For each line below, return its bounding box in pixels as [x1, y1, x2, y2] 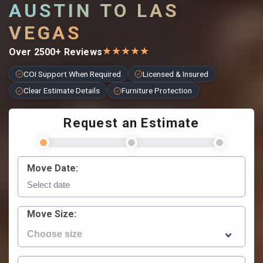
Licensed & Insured [143, 69, 209, 79]
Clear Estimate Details [23, 86, 100, 96]
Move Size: [27, 208, 76, 220]
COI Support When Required [23, 69, 122, 79]
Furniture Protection [122, 86, 193, 96]
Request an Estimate [63, 115, 200, 130]
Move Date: [27, 162, 78, 174]
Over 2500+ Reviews [9, 46, 102, 58]
